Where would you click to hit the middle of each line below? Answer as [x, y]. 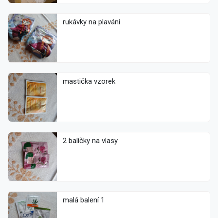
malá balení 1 [84, 200]
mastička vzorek [89, 82]
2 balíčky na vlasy [90, 141]
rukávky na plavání [91, 22]
